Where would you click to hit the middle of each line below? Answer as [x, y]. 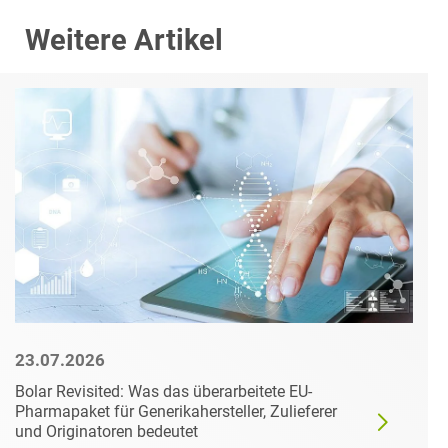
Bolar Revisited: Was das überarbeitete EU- [163, 391]
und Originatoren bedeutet [106, 431]
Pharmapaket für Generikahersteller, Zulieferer [176, 411]
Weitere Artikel [124, 39]
